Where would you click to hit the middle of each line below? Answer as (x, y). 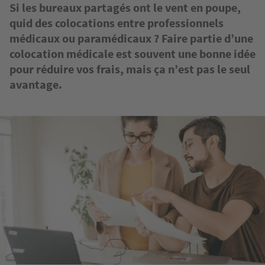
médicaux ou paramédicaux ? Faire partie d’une (131, 38)
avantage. (36, 85)
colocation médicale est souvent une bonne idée (132, 54)
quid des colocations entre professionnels (117, 23)
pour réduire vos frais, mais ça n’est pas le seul (130, 69)
